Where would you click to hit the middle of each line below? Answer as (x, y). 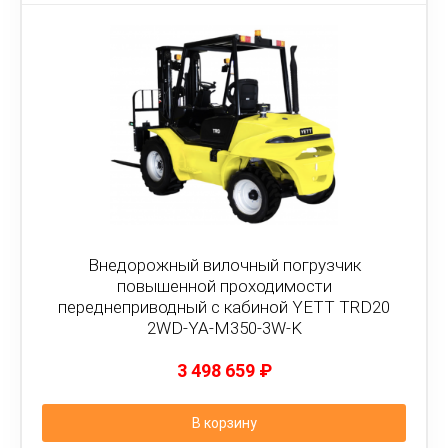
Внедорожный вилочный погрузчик (224, 265)
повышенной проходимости (224, 286)
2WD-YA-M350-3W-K (224, 328)
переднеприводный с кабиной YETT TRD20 (224, 307)
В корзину (224, 423)
